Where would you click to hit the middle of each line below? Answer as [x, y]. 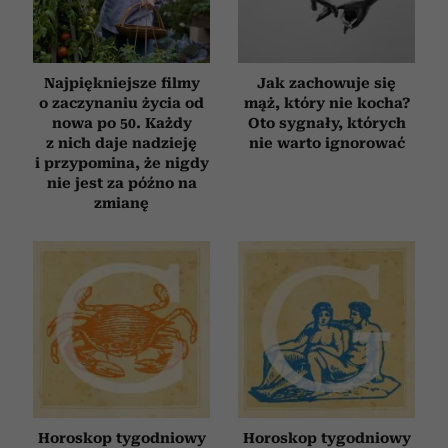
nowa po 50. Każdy [121, 122]
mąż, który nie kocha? [326, 102]
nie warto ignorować [326, 142]
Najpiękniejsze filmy [121, 82]
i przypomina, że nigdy [121, 162]
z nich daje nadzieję [121, 142]
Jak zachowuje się [326, 82]
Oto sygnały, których [326, 122]
